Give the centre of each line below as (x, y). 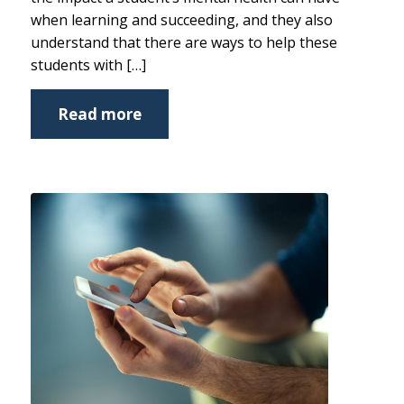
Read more (99, 114)
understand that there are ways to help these (184, 42)
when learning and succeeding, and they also (181, 19)
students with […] (88, 64)
